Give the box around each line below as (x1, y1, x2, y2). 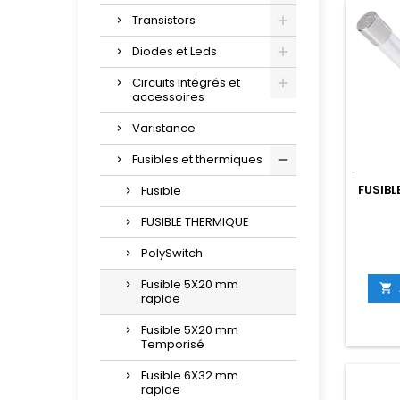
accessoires (132, 88, 204, 105)
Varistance (132, 120, 196, 137)
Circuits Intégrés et (132, 74, 240, 91)
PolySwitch (141, 245, 203, 262)
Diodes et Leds (132, 43, 217, 60)
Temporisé (141, 336, 204, 353)
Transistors (132, 12, 196, 29)
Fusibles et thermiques (132, 151, 262, 168)
